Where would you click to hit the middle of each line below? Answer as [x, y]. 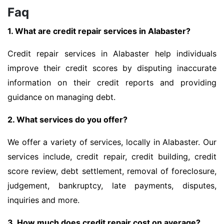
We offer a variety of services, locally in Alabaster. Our [112, 142]
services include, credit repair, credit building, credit [112, 157]
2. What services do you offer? [67, 120]
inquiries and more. [43, 200]
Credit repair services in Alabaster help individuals [112, 54]
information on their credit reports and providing [112, 83]
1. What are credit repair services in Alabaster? [99, 31]
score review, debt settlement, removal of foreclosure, [112, 171]
